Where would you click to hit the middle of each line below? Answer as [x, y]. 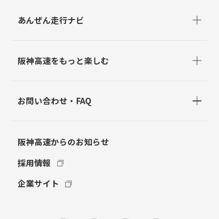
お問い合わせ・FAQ [54, 101]
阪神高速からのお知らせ [63, 142]
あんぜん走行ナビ [51, 20]
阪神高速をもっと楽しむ [63, 60]
